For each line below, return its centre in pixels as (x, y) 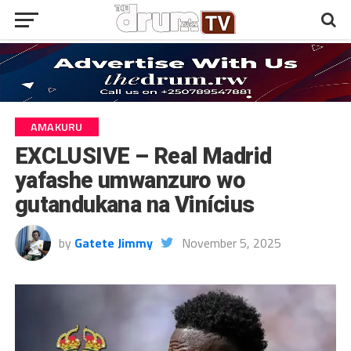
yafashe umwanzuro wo (130, 180)
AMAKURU (56, 127)
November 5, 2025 (231, 242)
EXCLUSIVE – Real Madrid (143, 156)
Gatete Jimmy (113, 242)
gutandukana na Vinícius (134, 204)
